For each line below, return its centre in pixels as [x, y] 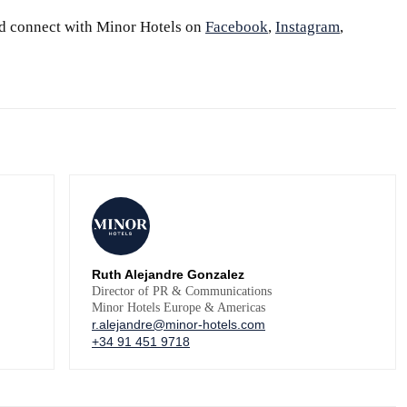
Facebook [237, 26]
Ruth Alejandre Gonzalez [168, 274]
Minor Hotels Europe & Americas [179, 307]
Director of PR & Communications [182, 291]
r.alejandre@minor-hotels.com [179, 324]
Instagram [308, 26]
